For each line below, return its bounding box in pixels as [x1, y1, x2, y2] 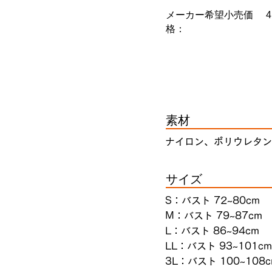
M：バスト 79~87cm [165, 211, 262, 220]
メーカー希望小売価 [166, 10, 253, 20]
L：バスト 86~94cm [165, 226, 259, 236]
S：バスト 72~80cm [165, 195, 260, 205]
